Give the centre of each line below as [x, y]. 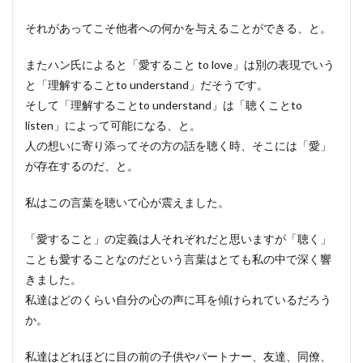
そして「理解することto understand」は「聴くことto [164, 105]
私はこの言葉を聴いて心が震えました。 [127, 202]
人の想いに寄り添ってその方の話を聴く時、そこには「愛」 [178, 145]
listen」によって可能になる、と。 [113, 125]
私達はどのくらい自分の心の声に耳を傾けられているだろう [178, 299]
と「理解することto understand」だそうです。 [147, 85]
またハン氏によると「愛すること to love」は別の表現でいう [180, 64]
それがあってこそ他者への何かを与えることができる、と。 [178, 28]
